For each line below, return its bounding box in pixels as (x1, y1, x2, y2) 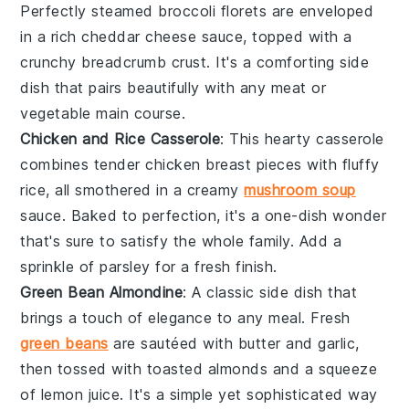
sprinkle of (20, 257, 100, 276)
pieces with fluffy (251, 154, 380, 173)
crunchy (20, 52, 82, 71)
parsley (100, 257, 151, 276)
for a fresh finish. (150, 257, 278, 276)
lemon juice (40, 384, 121, 404)
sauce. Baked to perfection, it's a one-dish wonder (20, 205, 387, 225)
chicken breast (145, 154, 252, 173)
